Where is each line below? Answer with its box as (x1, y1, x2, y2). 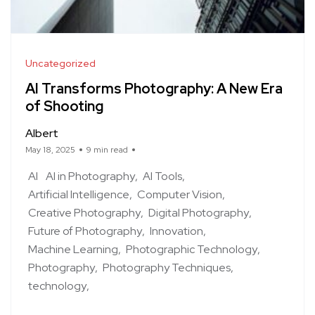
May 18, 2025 (25, 143, 75, 155)
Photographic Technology (126, 241, 257, 257)
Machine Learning (28, 241, 118, 257)
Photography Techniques (103, 259, 231, 275)
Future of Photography (28, 223, 142, 238)
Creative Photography (28, 205, 141, 220)
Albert (25, 125, 58, 141)
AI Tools (143, 168, 182, 184)
